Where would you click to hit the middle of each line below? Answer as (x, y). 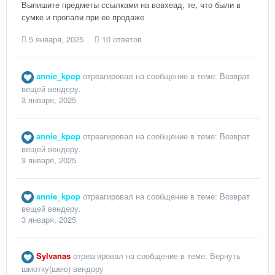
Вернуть (225, 256)
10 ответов (121, 39)
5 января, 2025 (56, 39)
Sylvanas (53, 256)
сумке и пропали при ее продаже (83, 17)
